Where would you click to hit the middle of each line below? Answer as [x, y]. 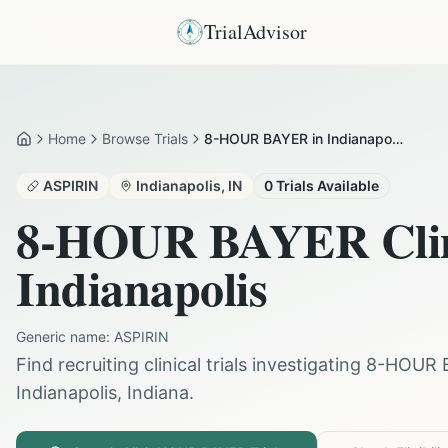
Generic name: [65, 336]
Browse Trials [145, 138]
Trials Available [326, 185]
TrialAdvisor [255, 31]
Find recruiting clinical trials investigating [191, 364]
